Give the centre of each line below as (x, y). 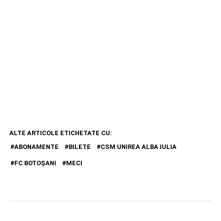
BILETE (79, 147)
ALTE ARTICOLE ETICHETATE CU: (60, 133)
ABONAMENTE (36, 147)
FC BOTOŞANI (35, 163)
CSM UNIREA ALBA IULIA (138, 147)
